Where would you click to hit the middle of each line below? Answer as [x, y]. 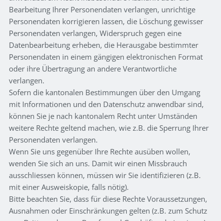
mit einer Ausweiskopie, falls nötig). [70, 187]
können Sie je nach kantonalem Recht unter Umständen [103, 116]
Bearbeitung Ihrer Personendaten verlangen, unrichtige [102, 10]
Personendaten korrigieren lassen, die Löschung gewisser [106, 21]
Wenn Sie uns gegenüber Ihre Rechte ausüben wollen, [100, 152]
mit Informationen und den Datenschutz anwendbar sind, [106, 104]
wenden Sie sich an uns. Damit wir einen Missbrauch [98, 164]
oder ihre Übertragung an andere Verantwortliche [93, 69]
